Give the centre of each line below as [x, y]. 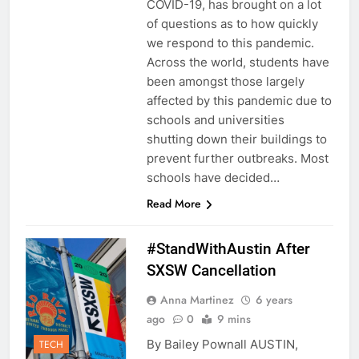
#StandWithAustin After [228, 249]
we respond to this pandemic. [232, 43]
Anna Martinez [197, 300]
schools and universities [215, 120]
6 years [274, 300]
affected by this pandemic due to [239, 101]
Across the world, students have [238, 63]
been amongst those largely [225, 82]
